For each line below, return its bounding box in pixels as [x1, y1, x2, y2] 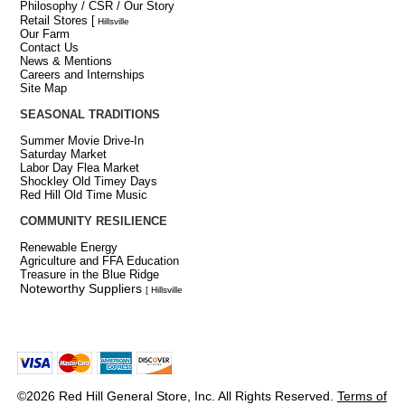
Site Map [19, 80, 67, 95]
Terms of [336, 388, 387, 403]
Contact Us [19, 40, 79, 54]
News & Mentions [19, 53, 112, 68]
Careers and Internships [19, 67, 145, 81]
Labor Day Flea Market [19, 160, 139, 174]
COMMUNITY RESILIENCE [19, 213, 167, 228]
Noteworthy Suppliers [19, 280, 146, 296]
